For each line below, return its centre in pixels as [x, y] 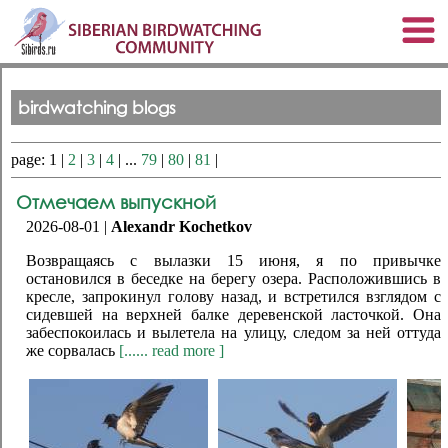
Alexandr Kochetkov [181, 226]
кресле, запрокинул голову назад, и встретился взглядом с [233, 296]
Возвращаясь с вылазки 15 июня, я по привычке [233, 260]
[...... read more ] [171, 350]
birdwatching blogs [97, 107]
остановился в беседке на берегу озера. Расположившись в [233, 278]
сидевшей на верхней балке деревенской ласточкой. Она [233, 314]
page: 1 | [39, 159]
